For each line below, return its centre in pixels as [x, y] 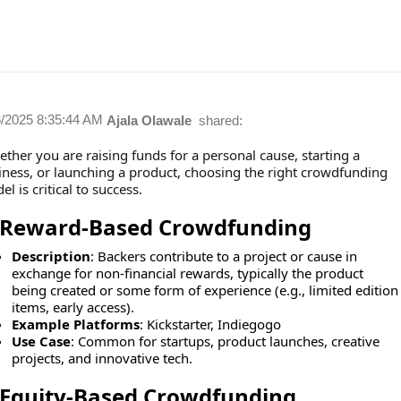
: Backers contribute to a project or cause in [223, 256]
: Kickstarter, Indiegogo [210, 324]
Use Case [41, 341]
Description [51, 256]
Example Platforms [75, 324]
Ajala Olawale [150, 120]
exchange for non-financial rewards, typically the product [187, 273]
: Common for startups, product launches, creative [225, 341]
